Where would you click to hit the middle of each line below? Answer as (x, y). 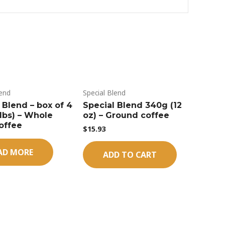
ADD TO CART (130, 155)
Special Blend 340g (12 (133, 105)
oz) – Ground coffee (126, 116)
